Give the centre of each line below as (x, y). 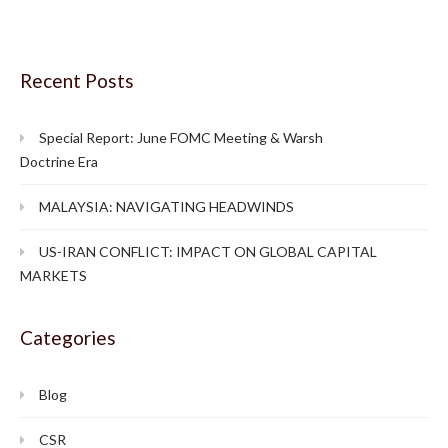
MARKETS (53, 275)
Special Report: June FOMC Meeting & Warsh (181, 137)
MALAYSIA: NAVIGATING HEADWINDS (166, 206)
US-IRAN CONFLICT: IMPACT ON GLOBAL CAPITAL (208, 251)
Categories (68, 337)
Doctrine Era (59, 161)
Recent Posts (77, 80)
